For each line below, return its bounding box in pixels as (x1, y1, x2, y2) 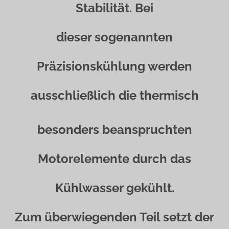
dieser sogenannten (56, 30, 173, 44)
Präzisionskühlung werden (37, 59, 192, 74)
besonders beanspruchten (37, 122, 192, 137)
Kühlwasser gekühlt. (55, 180, 174, 195)
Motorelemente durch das (38, 151, 191, 166)
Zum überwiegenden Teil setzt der (15, 210, 214, 224)
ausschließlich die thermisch (30, 88, 199, 103)
